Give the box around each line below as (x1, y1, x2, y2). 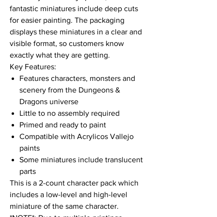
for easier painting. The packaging (10, 15, 124, 24)
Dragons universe (19, 97, 78, 106)
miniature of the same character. (10, 201, 119, 210)
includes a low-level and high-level (10, 190, 127, 199)
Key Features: (10, 62, 56, 71)
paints (19, 143, 40, 152)
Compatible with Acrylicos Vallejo (19, 132, 134, 140)
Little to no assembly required (19, 108, 120, 117)
